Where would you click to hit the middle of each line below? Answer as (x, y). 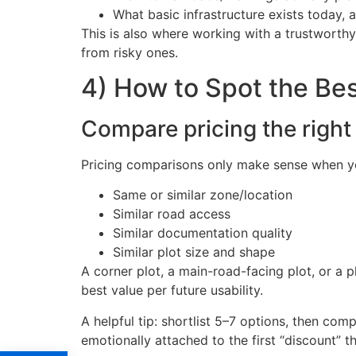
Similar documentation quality (203, 233)
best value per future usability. (172, 290)
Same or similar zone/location (203, 195)
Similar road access (172, 214)
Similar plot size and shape (194, 252)
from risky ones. (130, 52)
